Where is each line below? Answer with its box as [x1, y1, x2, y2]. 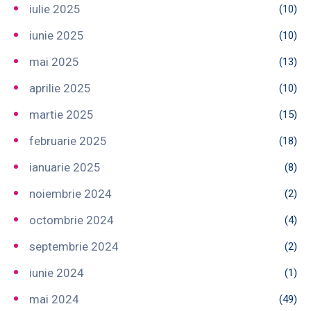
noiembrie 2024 [29, 186, 112, 201]
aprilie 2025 [29, 81, 91, 95]
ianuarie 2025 [29, 160, 101, 174]
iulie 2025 [29, 1, 81, 16]
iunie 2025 [29, 28, 84, 42]
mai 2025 [29, 54, 79, 69]
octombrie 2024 [29, 212, 114, 227]
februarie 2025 [29, 133, 107, 148]
